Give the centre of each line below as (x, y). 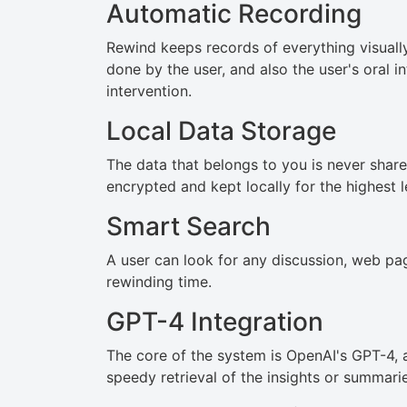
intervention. (149, 91)
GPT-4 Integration (215, 322)
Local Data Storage (221, 131)
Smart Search (189, 226)
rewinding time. (159, 282)
